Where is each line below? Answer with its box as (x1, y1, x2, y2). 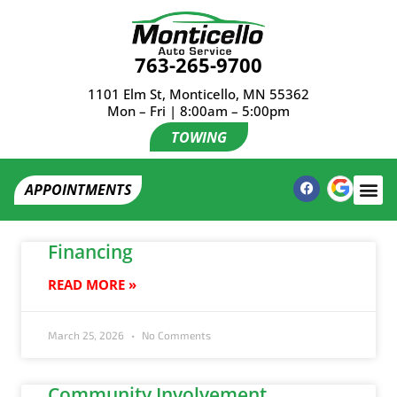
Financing (48, 239, 133, 265)
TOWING (170, 127, 227, 147)
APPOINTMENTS (25, 180, 131, 200)
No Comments (139, 329, 211, 342)
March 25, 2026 (48, 329, 127, 342)
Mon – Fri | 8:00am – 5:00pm (107, 102, 290, 120)
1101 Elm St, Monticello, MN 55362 (88, 85, 309, 103)
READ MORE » (48, 276, 136, 294)
